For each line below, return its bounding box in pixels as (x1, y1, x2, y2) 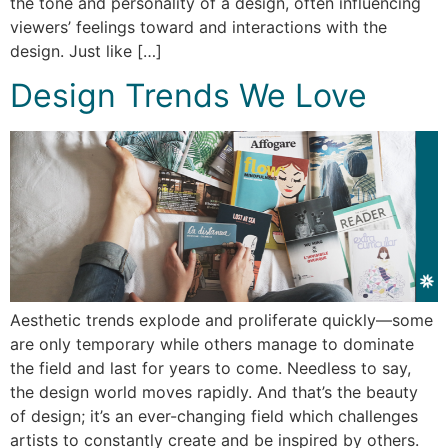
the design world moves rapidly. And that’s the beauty (10, 382, 418, 403)
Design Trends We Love (10, 76, 367, 116)
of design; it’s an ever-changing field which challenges (10, 406, 418, 427)
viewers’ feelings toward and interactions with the (10, 16, 387, 37)
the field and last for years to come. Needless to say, (10, 358, 411, 379)
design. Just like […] (10, 40, 162, 61)
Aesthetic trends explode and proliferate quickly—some (10, 310, 433, 331)
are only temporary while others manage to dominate (10, 334, 414, 355)
